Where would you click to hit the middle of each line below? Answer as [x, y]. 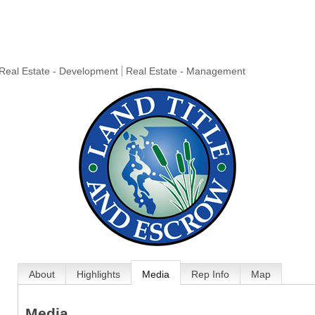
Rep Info [210, 274]
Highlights [98, 274]
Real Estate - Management [186, 71]
